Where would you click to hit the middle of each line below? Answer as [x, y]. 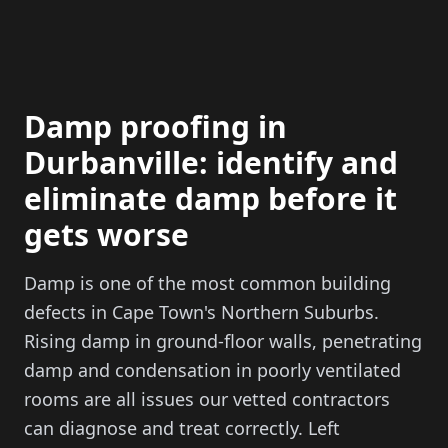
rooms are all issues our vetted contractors [207, 399]
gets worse [106, 234]
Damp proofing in [155, 126]
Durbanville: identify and [211, 162]
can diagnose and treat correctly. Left [182, 428]
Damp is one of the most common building [207, 283]
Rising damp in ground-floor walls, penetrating [223, 341]
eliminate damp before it [210, 198]
